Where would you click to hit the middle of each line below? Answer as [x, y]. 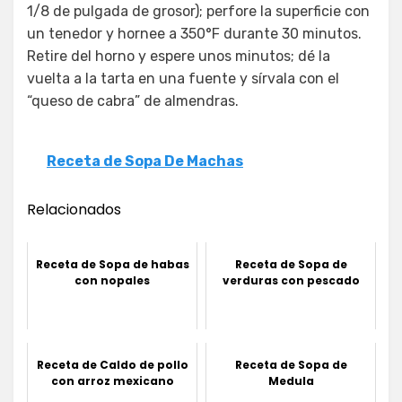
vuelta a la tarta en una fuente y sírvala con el [183, 79]
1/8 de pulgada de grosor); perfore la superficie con [198, 12]
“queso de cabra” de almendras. [133, 101]
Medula [291, 381]
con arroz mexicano [112, 381]
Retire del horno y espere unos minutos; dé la [179, 57]
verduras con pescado [291, 281]
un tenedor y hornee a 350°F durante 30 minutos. [194, 34]
